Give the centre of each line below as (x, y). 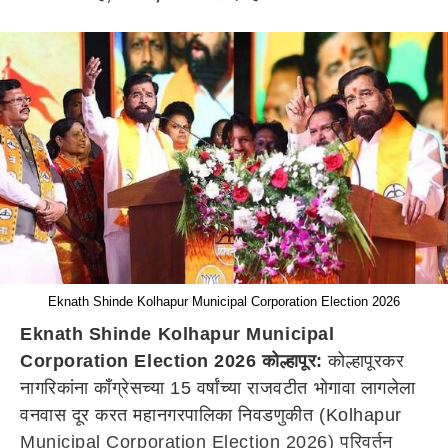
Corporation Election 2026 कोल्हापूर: (171, 361)
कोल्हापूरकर (363, 361)
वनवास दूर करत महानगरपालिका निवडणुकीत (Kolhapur (211, 415)
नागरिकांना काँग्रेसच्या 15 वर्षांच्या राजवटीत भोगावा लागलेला (218, 388)
